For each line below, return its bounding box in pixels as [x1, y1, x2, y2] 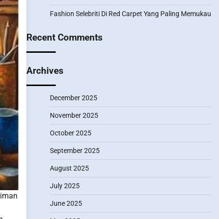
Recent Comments [26, 32, 103, 43]
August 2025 [49, 164, 89, 172]
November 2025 [49, 111, 98, 119]
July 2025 [49, 182, 80, 190]
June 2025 [49, 199, 82, 207]
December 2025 [49, 94, 97, 102]
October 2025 [49, 129, 91, 137]
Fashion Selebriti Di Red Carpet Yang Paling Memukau [49, 10, 211, 18]
